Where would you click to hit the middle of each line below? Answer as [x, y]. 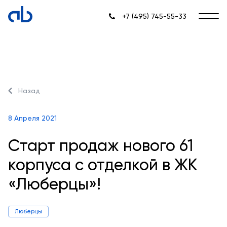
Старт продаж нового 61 [101, 145]
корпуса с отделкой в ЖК [103, 165]
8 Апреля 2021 [32, 118]
